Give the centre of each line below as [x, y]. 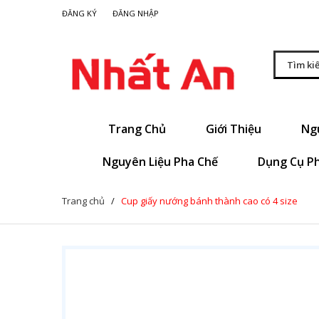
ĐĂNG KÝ [79, 13]
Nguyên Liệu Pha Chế [162, 161]
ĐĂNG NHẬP [136, 13]
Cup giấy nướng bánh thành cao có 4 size [209, 200]
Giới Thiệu [235, 129]
